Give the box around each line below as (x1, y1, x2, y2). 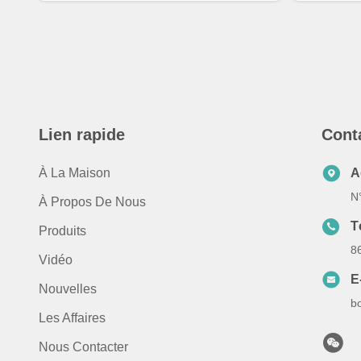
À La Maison (39, 166, 110, 180)
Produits (39, 224, 86, 238)
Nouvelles (39, 282, 97, 296)
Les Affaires (39, 311, 106, 325)
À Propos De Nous (39, 195, 146, 209)
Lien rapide (39, 126, 125, 143)
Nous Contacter (39, 340, 128, 354)
